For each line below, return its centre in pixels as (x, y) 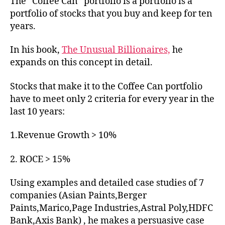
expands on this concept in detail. (81, 63)
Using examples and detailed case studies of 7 (107, 183)
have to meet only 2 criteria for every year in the (112, 99)
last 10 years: (37, 111)
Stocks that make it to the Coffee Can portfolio (106, 86)
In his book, (36, 50)
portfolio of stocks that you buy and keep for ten (111, 14)
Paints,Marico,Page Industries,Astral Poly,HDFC (111, 208)
